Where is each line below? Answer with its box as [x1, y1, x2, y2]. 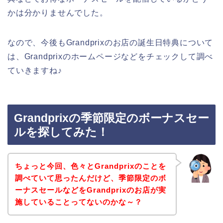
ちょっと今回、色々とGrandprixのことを [14, 161, 166, 170]
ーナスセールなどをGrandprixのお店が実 [14, 185, 166, 194]
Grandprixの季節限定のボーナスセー [14, 111, 209, 125]
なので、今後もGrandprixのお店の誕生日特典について [7, 38, 214, 47]
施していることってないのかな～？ [14, 197, 142, 206]
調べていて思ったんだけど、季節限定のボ [14, 173, 166, 182]
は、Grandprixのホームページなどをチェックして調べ [7, 52, 214, 61]
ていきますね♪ [7, 66, 62, 75]
